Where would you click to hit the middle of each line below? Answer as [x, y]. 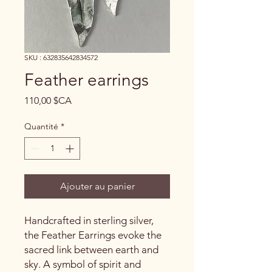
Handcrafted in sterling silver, [89, 220]
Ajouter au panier [97, 186]
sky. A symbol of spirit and [83, 264]
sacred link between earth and [91, 249]
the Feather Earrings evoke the [93, 235]
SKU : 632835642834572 [61, 57]
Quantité [41, 126]
